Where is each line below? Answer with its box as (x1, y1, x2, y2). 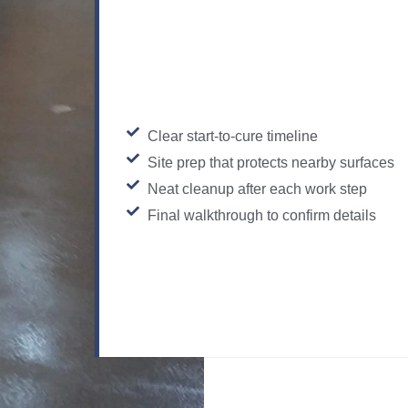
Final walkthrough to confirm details (147, 208, 376, 224)
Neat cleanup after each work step (147, 181, 367, 198)
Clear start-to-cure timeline (147, 128, 318, 145)
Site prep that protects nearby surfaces (147, 155, 394, 171)
